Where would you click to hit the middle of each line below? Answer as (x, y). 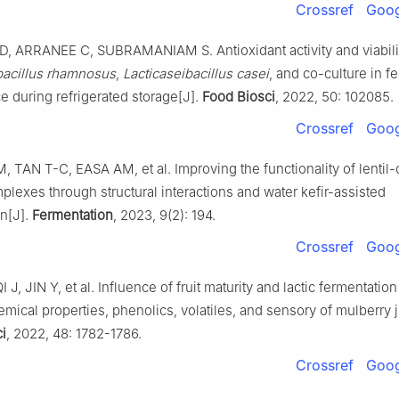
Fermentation (73, 215)
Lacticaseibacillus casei (196, 73)
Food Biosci (239, 96)
